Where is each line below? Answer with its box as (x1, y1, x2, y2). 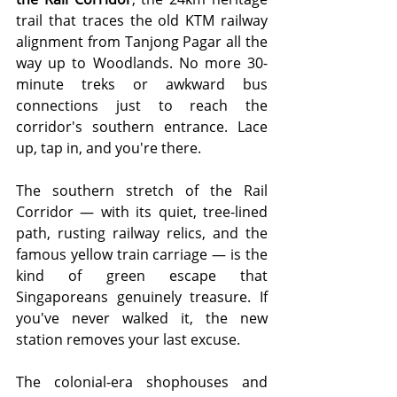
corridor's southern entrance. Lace (16, 117, 268, 137)
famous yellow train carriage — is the (16, 245, 268, 265)
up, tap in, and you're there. (16, 138, 201, 159)
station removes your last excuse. (16, 330, 240, 350)
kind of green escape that (16, 266, 268, 286)
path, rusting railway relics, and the (16, 223, 268, 244)
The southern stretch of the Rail (16, 181, 268, 201)
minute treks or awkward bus (16, 74, 268, 95)
